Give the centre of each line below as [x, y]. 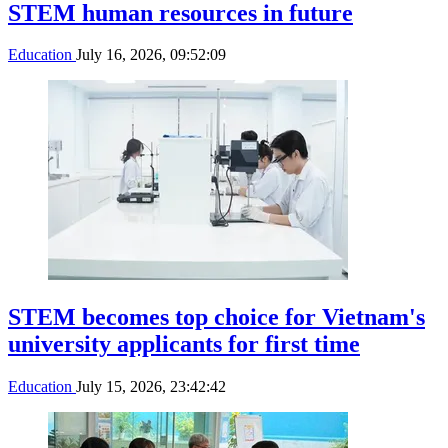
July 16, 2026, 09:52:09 [151, 55]
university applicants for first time [184, 344]
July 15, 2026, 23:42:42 [151, 387]
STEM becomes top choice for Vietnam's [216, 317]
